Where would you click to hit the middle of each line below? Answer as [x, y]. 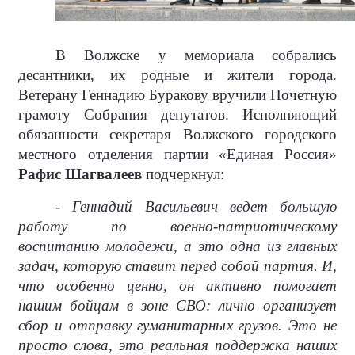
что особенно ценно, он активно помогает [177, 286]
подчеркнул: [183, 174]
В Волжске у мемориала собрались [196, 55]
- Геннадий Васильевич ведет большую [196, 207]
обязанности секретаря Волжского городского [177, 135]
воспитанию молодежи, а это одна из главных [177, 246]
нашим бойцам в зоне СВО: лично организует [177, 306]
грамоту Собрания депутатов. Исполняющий [177, 115]
